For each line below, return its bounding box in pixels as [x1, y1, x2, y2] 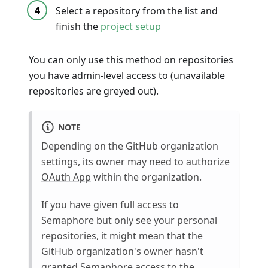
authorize [186, 155, 230, 169]
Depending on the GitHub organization [41, 139, 218, 153]
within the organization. [91, 170, 202, 184]
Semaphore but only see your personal [41, 214, 217, 227]
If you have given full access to [41, 198, 179, 212]
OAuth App [41, 170, 91, 184]
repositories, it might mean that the [41, 229, 203, 243]
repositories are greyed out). [29, 84, 159, 98]
